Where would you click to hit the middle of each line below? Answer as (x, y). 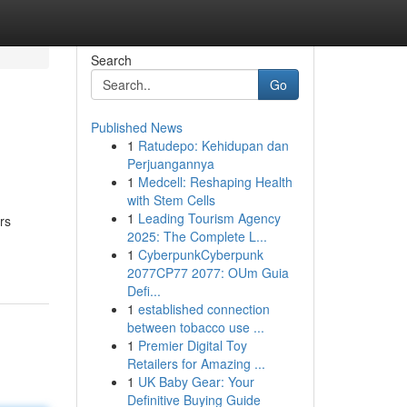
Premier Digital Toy (192, 345)
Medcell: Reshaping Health (215, 182)
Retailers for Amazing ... (196, 363)
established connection (203, 309)
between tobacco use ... (195, 327)
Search (111, 60)
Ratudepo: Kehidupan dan (213, 145)
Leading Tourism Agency (209, 218)
